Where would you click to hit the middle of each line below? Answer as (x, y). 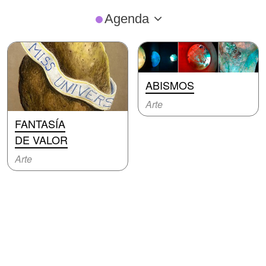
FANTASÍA (40, 123)
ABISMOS (170, 85)
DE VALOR (41, 139)
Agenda (126, 19)
